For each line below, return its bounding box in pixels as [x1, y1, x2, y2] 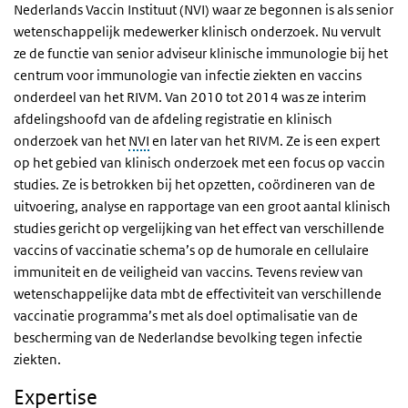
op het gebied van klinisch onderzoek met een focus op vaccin [14, 154, 385, 171]
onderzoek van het [14, 132, 128, 149]
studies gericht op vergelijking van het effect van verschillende [14, 219, 384, 237]
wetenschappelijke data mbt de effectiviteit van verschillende [14, 285, 382, 302]
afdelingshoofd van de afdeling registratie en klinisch [14, 110, 332, 127]
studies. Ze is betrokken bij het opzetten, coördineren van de [14, 176, 375, 193]
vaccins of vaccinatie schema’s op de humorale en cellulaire [14, 241, 369, 259]
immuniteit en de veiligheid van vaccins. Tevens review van [14, 263, 363, 280]
